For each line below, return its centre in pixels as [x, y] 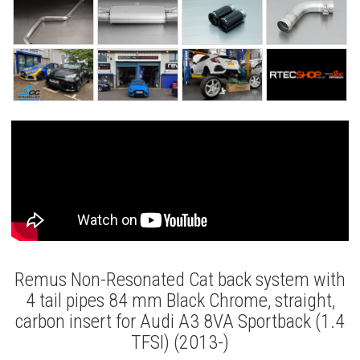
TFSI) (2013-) [180, 343]
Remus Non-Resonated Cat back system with [180, 280]
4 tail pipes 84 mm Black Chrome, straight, [180, 301]
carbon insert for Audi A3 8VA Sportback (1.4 [180, 322]
